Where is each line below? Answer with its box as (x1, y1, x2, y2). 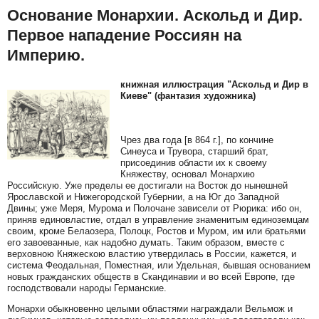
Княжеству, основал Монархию (120, 168, 255, 179)
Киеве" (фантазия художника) (120, 90, 256, 101)
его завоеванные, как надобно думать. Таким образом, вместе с (7, 236, 285, 248)
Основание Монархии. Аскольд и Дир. (7, 6, 303, 25)
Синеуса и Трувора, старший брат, (120, 145, 268, 157)
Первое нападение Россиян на (7, 26, 241, 45)
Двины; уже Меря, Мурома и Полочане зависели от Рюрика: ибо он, (7, 202, 302, 214)
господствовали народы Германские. (7, 282, 167, 293)
